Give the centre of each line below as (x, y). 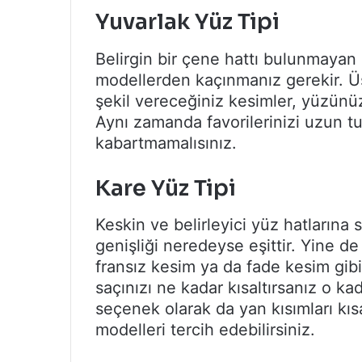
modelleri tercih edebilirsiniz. (205, 330)
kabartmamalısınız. (166, 143)
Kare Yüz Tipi (166, 188)
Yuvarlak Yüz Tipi (187, 22)
